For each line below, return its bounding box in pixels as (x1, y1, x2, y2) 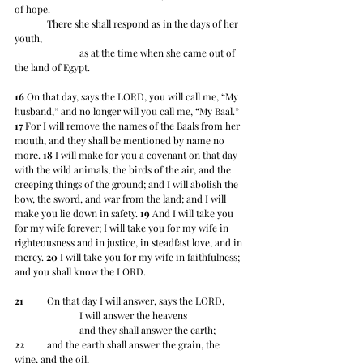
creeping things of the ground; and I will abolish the (15, 177, 241, 191)
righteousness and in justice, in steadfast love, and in (15, 236, 245, 250)
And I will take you (150, 207, 236, 220)
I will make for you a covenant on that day (53, 148, 240, 162)
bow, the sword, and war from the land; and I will (15, 192, 228, 206)
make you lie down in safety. (15, 207, 140, 220)
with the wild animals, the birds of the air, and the (15, 163, 233, 177)
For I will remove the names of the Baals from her (23, 119, 242, 133)
